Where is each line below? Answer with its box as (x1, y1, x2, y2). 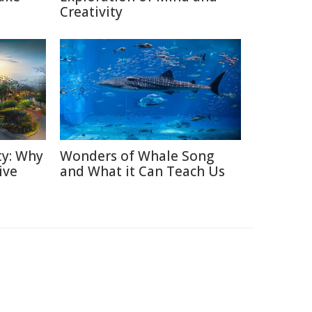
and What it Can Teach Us (60, 162, 225, 180)
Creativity (60, 3, 123, 21)
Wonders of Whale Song (60, 147, 214, 165)
